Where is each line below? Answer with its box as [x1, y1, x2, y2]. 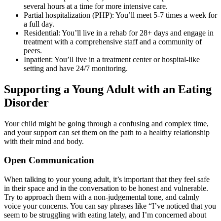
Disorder [4, 96, 49, 109]
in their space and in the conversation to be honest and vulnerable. [4, 184, 208, 193]
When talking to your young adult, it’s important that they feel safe [4, 175, 210, 184]
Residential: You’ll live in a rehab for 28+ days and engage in [24, 28, 214, 37]
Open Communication [4, 155, 94, 166]
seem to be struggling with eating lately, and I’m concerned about [4, 211, 206, 220]
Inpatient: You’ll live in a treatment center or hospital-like [24, 55, 200, 64]
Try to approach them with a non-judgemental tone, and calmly [4, 193, 199, 202]
